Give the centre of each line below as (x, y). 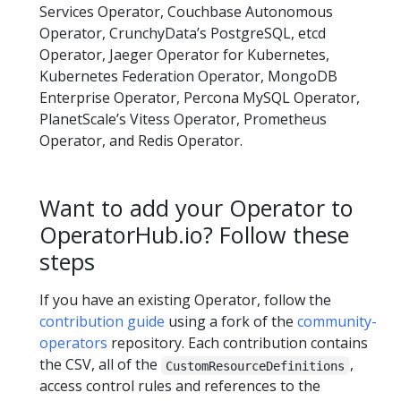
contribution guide (102, 322)
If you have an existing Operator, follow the (185, 300)
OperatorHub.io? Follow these (194, 235)
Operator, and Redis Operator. (141, 141)
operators (73, 343)
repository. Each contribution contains (238, 343)
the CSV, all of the (100, 365)
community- (337, 322)
